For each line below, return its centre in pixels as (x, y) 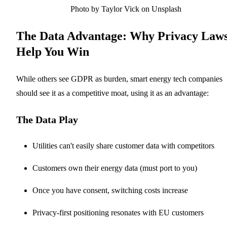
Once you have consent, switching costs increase (110, 190)
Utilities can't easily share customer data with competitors (123, 145)
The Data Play (47, 119)
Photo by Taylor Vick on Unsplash (126, 9)
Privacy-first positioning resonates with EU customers (118, 212)
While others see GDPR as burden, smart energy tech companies (119, 79)
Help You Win (53, 51)
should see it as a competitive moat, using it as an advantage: (112, 93)
